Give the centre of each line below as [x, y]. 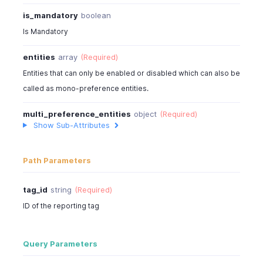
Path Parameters [57, 161]
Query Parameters [60, 243]
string [61, 190]
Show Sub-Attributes [71, 125]
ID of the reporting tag [61, 206]
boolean [96, 15]
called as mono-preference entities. [85, 88]
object [145, 114]
